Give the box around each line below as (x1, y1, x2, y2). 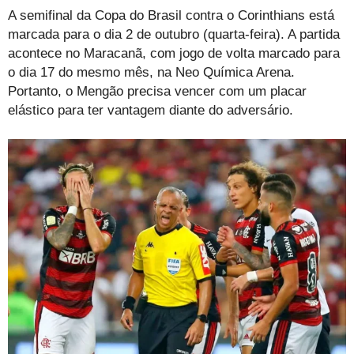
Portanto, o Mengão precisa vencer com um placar (8, 84, 307, 100)
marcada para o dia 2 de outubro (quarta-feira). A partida (8, 27, 340, 43)
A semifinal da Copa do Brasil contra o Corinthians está (8, 8, 334, 24)
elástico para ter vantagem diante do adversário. (8, 103, 293, 119)
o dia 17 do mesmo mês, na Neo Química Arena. (8, 65, 295, 81)
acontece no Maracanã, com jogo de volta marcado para (8, 46, 340, 62)
